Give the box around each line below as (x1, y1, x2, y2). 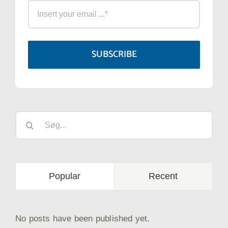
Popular (48, 170, 81, 181)
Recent (148, 170, 178, 181)
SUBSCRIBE (91, 46, 137, 62)
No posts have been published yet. (15, 213, 150, 223)
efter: (15, 128, 36, 138)
